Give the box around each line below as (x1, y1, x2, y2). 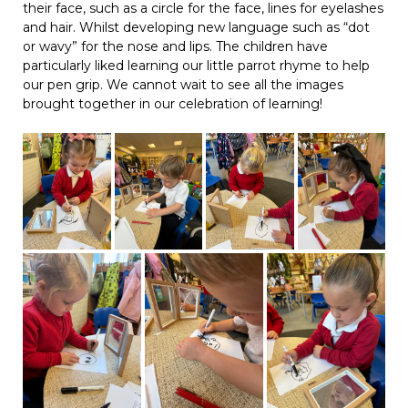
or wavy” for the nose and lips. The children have (23, 37, 328, 55)
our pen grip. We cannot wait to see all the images (23, 76, 343, 93)
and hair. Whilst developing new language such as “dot (23, 18, 370, 36)
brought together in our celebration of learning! (23, 95, 322, 112)
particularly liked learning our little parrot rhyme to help (23, 56, 370, 74)
